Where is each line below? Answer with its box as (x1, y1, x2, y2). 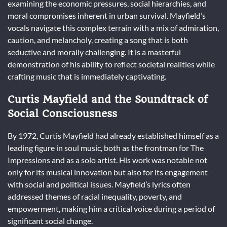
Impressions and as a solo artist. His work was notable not (8, 155, 207, 165)
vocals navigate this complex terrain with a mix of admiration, (8, 22, 219, 32)
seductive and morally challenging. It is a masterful (8, 47, 181, 57)
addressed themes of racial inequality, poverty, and (8, 192, 182, 202)
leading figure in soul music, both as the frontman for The (8, 143, 204, 153)
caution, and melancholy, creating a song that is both (8, 34, 188, 45)
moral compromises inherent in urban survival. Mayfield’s (8, 10, 206, 20)
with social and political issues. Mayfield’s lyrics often (8, 179, 191, 190)
